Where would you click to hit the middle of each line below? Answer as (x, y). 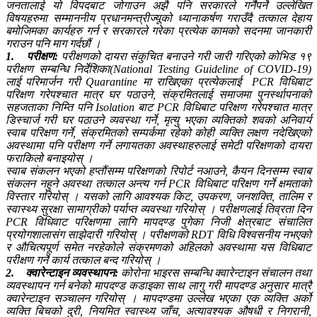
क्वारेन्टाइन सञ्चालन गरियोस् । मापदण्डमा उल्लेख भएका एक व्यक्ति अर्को (158, 298)
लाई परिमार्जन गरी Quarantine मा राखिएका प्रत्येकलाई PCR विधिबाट (158, 82)
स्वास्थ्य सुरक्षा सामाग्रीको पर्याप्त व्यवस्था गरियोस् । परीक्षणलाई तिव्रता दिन (158, 209)
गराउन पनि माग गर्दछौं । (53, 44)
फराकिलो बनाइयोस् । (50, 158)
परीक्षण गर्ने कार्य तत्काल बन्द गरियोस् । (83, 260)
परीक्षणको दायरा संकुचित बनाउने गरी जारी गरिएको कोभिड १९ (185, 56)
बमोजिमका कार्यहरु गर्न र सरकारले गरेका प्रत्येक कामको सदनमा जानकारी (158, 31)
